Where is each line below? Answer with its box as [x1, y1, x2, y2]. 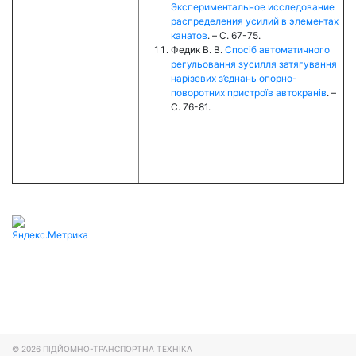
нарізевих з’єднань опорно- [171, 72, 297, 84]
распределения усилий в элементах [171, 14, 339, 27]
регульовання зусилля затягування [171, 57, 337, 70]
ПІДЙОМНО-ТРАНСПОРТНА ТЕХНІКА [43, 344, 192, 354]
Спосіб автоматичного [225, 43, 330, 56]
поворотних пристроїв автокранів [171, 86, 327, 99]
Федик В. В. [171, 43, 225, 56]
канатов [171, 29, 207, 41]
